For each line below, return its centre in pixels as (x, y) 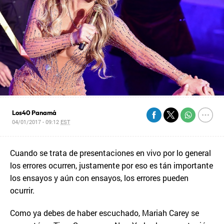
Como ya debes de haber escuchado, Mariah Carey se (104, 213)
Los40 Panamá (34, 112)
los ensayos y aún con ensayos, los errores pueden (99, 178)
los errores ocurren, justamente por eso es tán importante (111, 165)
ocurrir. (22, 190)
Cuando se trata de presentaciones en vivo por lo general (110, 153)
